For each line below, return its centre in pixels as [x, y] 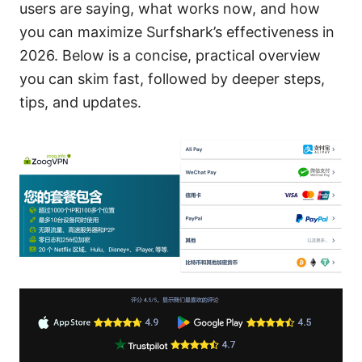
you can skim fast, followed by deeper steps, [172, 78]
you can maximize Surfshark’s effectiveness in [177, 32]
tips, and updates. [80, 102]
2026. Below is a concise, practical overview [170, 55]
